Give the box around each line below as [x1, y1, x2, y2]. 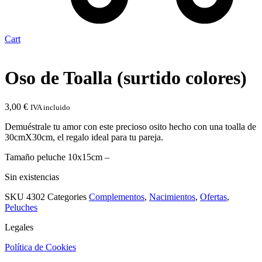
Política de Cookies [5, 242, 76, 252]
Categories [47, 191, 87, 202]
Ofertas [200, 191, 227, 202]
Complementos [89, 191, 144, 202]
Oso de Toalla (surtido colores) [5, 67, 247, 89]
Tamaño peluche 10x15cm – [5, 151, 109, 162]
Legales [5, 222, 33, 232]
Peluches [5, 202, 37, 212]
